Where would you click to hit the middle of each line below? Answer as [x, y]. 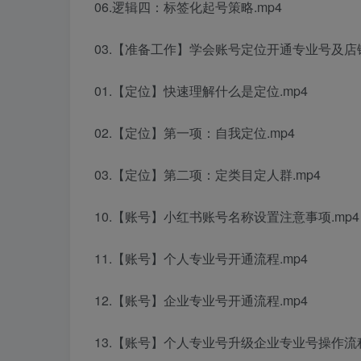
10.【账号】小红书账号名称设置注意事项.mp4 [227, 217]
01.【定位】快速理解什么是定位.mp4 [201, 91]
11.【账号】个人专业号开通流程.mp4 [201, 259]
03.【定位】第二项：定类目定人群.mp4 [207, 175]
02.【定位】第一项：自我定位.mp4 [195, 133]
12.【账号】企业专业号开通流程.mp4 [201, 301]
